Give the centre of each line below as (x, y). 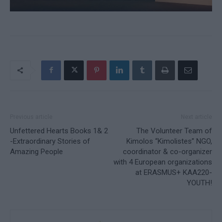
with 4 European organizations (163, 162)
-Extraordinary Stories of (50, 141)
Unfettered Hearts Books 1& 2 (59, 131)
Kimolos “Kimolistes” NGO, (169, 141)
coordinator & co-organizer (167, 151)
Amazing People (36, 151)
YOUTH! (199, 183)
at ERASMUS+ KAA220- (174, 172)
